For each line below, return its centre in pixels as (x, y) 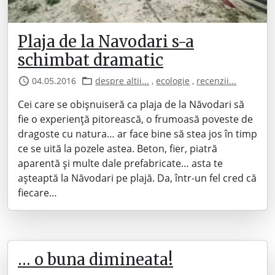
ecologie (173, 81)
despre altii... (122, 81)
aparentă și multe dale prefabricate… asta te (120, 164)
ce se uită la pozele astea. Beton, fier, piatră (118, 149)
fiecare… (37, 193)
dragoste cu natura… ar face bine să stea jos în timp (137, 134)
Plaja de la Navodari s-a (106, 42)
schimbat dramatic (91, 60)
